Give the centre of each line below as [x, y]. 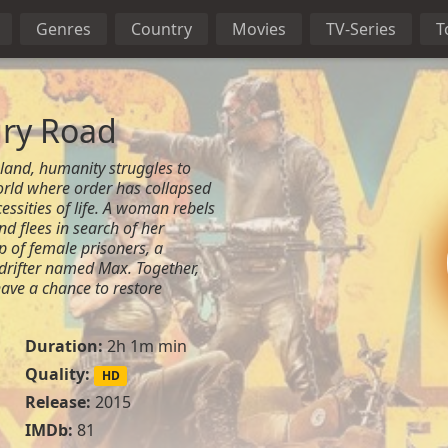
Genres [63, 29]
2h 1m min [144, 346]
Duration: [63, 346]
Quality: [57, 374]
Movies [259, 29]
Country [161, 29]
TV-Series [361, 29]
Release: [57, 402]
